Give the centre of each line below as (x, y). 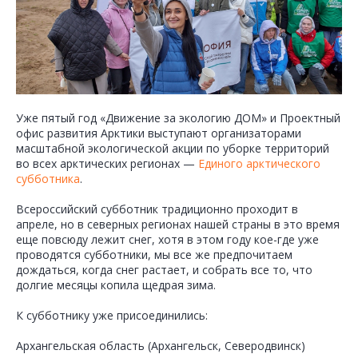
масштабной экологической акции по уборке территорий (173, 148)
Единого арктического (259, 163)
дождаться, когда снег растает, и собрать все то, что (164, 269)
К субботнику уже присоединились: (112, 315)
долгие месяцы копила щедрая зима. (116, 284)
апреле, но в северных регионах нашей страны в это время (178, 224)
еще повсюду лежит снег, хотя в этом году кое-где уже (167, 239)
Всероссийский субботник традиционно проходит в (157, 209)
